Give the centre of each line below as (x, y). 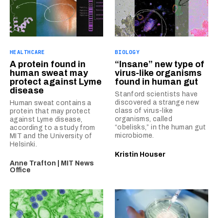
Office (20, 170)
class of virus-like (144, 111)
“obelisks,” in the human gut (161, 127)
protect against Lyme (56, 82)
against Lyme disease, (46, 119)
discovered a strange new (157, 102)
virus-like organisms (158, 73)
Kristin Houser (140, 154)
